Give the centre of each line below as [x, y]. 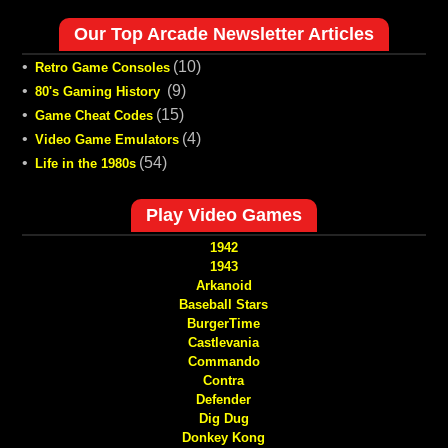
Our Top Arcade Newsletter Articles [223, 34]
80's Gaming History [99, 92]
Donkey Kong [224, 438]
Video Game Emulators [106, 140]
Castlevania [224, 343]
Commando [223, 362]
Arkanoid [223, 286]
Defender [224, 400]
